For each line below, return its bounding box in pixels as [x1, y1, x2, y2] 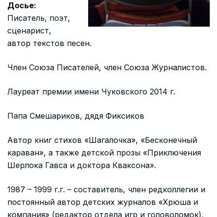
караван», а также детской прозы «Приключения [7, 148, 201, 157]
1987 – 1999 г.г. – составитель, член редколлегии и [7, 185, 205, 194]
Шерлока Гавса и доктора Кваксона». [7, 160, 156, 170]
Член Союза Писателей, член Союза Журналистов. [7, 62, 207, 72]
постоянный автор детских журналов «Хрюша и [7, 197, 198, 207]
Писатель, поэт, [7, 13, 70, 23]
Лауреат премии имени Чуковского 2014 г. [7, 87, 175, 96]
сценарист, [7, 26, 51, 35]
